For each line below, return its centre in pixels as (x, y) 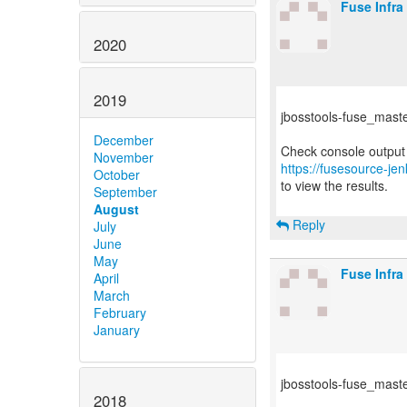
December (124, 140)
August (116, 209)
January (117, 330)
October (117, 175)
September (125, 192)
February (120, 313)
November (124, 158)
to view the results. (334, 185)
